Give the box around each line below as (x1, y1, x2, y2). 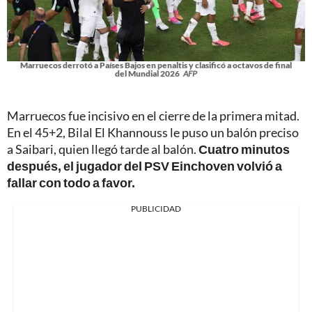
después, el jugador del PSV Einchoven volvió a (7, 157, 282, 173)
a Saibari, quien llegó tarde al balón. (7, 141, 198, 157)
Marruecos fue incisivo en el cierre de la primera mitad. (7, 107, 299, 123)
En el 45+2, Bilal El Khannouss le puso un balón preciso (7, 124, 299, 140)
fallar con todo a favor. (7, 174, 135, 190)
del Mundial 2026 (115, 68, 180, 79)
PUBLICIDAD (131, 203, 181, 214)
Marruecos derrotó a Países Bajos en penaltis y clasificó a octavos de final (20, 59, 292, 70)
